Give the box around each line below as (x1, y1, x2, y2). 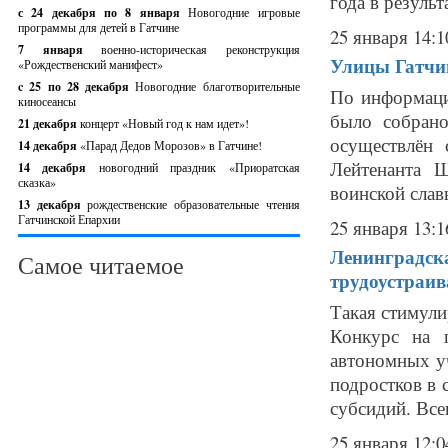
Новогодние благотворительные (135, 78, 300, 94)
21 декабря (18, 115, 80, 132)
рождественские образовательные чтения (87, 196, 300, 212)
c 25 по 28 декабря (18, 78, 136, 95)
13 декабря (18, 196, 88, 213)
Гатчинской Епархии (18, 211, 120, 227)
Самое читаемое (18, 249, 184, 281)
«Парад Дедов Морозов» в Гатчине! (80, 137, 262, 153)
